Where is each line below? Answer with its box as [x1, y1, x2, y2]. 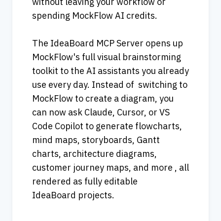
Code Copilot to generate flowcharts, [32, 120, 182, 132]
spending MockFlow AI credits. [32, 10, 157, 22]
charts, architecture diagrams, [32, 148, 157, 160]
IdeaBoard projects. [32, 189, 187, 201]
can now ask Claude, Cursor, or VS [32, 107, 170, 118]
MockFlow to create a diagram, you [32, 93, 174, 105]
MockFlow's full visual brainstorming [32, 51, 181, 63]
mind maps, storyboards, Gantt [32, 134, 160, 146]
